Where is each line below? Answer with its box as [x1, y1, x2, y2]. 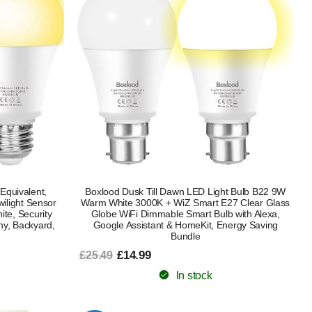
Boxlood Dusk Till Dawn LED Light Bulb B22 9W [85, 185, 286, 197]
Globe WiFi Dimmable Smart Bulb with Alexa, [91, 208, 280, 219]
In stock [175, 269, 212, 281]
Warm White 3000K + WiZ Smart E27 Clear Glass [81, 196, 290, 208]
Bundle [171, 230, 201, 242]
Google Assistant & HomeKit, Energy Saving [93, 219, 279, 231]
